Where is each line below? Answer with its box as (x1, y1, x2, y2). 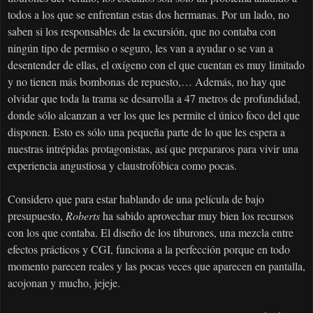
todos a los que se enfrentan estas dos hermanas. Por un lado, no (8, 7, 289, 22)
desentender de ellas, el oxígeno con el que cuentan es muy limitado (8, 57, 305, 73)
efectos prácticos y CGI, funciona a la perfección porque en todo (8, 242, 290, 257)
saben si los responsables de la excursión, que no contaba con (8, 24, 276, 39)
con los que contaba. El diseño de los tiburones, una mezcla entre (8, 225, 293, 240)
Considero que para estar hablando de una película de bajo (8, 191, 264, 207)
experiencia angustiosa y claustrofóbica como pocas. (8, 158, 237, 173)
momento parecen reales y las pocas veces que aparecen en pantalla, (8, 259, 305, 274)
